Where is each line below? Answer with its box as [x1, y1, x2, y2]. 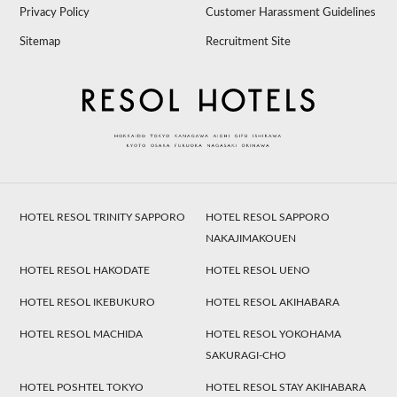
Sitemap [19, 36, 61, 49]
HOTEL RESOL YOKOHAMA [206, 328, 342, 339]
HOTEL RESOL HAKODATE [19, 264, 151, 276]
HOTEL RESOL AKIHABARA [206, 296, 340, 307]
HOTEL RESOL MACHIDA [19, 328, 144, 339]
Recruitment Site [206, 36, 292, 49]
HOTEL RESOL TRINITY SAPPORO [19, 211, 186, 222]
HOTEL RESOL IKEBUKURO [19, 296, 156, 307]
